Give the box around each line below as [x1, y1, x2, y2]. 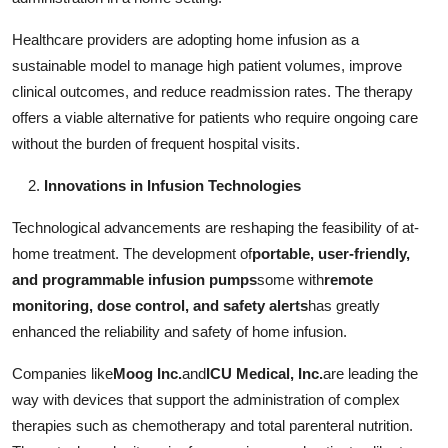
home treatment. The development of [12, 244, 252, 262]
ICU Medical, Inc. [206, 364, 323, 382]
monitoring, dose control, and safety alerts [12, 296, 308, 314]
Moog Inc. [113, 364, 182, 382]
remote [324, 270, 373, 288]
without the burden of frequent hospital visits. [12, 134, 300, 152]
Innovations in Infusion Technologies [44, 176, 301, 194]
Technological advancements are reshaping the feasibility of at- [12, 218, 419, 236]
